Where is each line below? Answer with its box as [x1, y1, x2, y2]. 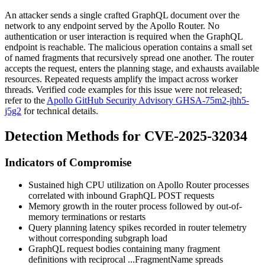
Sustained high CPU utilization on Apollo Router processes [28, 180, 249, 190]
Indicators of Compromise [5, 156, 131, 169]
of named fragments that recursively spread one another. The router [5, 52, 254, 63]
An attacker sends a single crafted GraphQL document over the [5, 9, 240, 20]
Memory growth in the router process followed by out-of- [28, 201, 242, 212]
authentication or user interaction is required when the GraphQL [5, 31, 243, 41]
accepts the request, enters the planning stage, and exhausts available [5, 63, 259, 73]
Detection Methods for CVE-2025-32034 [5, 128, 247, 144]
